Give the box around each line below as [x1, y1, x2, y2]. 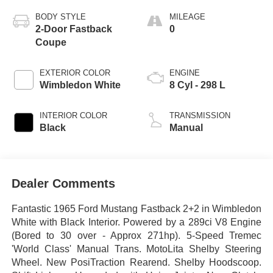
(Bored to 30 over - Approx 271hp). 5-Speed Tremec [11, 230, 262, 241]
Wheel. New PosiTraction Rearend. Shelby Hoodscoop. [11, 257, 262, 268]
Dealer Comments [11, 177, 115, 191]
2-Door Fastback [35, 23, 112, 34]
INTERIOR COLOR [39, 110, 107, 120]
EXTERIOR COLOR [39, 68, 110, 77]
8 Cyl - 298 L [169, 79, 225, 90]
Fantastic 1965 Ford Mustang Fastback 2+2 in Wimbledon [11, 204, 262, 214]
